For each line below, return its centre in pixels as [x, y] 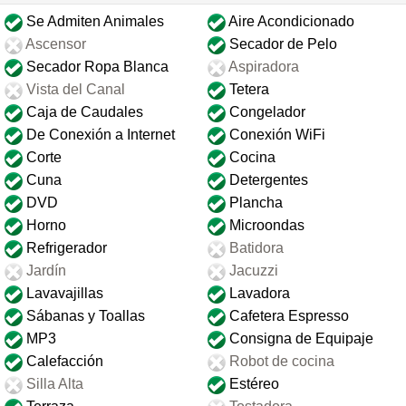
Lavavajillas [63, 294]
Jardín [44, 271]
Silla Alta [53, 384]
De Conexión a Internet [101, 135]
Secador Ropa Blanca [96, 67]
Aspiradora [262, 67]
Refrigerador [65, 248]
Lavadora [258, 294]
